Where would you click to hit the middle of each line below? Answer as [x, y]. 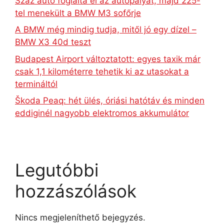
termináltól [36, 84]
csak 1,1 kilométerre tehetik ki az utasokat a [102, 71]
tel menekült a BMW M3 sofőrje [78, 13]
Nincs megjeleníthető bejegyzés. [80, 217]
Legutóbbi [57, 170]
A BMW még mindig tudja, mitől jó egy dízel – [106, 29]
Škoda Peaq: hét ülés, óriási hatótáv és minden [110, 100]
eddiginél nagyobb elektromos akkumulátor [102, 113]
